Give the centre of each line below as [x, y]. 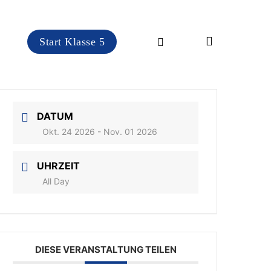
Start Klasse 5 [72, 41]
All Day [56, 181]
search [228, 41]
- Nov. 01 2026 [126, 132]
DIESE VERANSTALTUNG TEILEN [106, 250]
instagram [172, 40]
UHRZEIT [59, 166]
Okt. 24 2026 [69, 132]
